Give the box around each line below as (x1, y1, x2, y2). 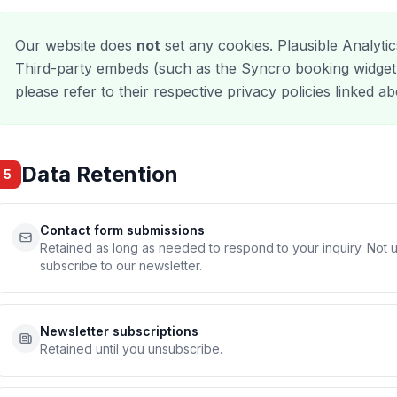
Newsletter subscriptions (40, 323, 198, 339)
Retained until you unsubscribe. (40, 341, 222, 356)
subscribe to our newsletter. (40, 258, 202, 273)
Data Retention (21, 161, 178, 187)
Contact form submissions (40, 222, 205, 237)
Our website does (15, 36, 136, 54)
